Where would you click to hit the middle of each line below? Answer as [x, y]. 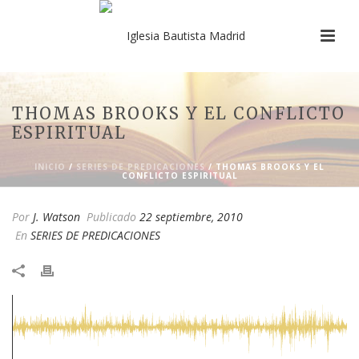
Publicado [111, 217]
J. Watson [56, 217]
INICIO [50, 167]
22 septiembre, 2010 [191, 217]
